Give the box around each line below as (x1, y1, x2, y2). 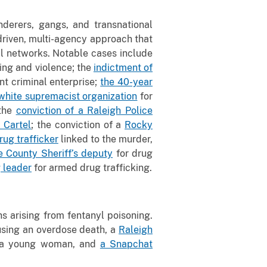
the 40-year (100, 76, 153, 88)
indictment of (93, 61, 153, 73)
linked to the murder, (58, 133, 153, 145)
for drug (113, 147, 153, 159)
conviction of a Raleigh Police (15, 104, 153, 116)
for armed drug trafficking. (32, 162, 152, 173)
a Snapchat (100, 238, 153, 250)
